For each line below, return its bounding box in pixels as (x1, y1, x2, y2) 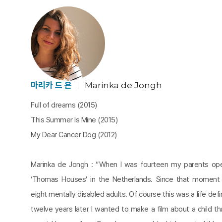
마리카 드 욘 (31, 80, 72, 90)
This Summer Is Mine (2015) (31, 115, 117, 124)
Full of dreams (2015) (31, 101, 97, 110)
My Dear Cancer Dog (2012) (31, 130, 117, 139)
